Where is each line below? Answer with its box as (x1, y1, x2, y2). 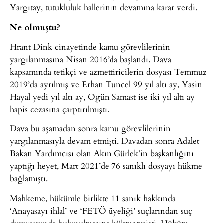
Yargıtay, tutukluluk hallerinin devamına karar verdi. (10, 1, 197, 14)
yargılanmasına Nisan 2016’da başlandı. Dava (10, 52, 171, 65)
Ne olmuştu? (10, 20, 60, 33)
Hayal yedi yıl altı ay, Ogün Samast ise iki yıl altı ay (10, 90, 195, 103)
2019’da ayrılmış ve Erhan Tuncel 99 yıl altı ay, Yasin (10, 77, 202, 90)
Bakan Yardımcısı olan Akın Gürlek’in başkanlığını (10, 147, 194, 160)
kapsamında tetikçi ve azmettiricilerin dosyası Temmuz (10, 65, 207, 78)
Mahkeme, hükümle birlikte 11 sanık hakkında (10, 191, 176, 204)
